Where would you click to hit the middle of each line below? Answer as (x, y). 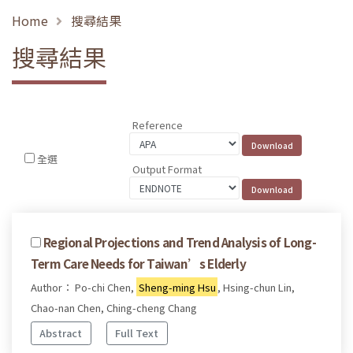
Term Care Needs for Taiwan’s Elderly (138, 263)
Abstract (61, 333)
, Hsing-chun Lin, (256, 287)
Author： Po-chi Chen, (84, 287)
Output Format (167, 169)
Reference (158, 125)
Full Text (137, 333)
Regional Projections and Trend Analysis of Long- (180, 242)
